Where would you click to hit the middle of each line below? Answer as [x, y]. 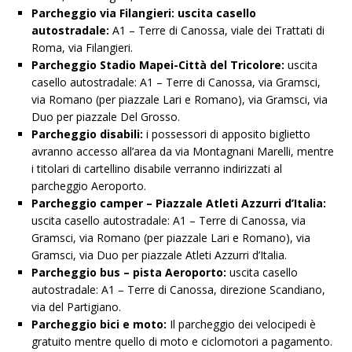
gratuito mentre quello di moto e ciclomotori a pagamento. [182, 342]
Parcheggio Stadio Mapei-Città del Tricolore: [159, 65]
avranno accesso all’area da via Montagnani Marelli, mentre [183, 152]
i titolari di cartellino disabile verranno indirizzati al [157, 169]
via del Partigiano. [76, 307]
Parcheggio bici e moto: [99, 324]
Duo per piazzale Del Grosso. [106, 117]
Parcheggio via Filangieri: [104, 13]
